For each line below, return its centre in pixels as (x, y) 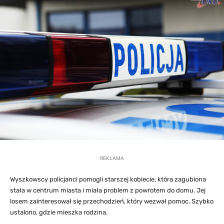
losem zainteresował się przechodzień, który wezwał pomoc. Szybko (112, 201)
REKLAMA (112, 158)
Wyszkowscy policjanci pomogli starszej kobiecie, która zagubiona (108, 179)
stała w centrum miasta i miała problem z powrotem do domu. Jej (108, 190)
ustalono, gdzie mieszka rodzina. (59, 212)
